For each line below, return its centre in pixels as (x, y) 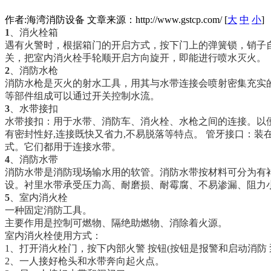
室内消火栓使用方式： (53, 235)
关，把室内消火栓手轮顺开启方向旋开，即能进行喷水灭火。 (137, 57)
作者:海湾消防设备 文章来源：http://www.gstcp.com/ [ (116, 19)
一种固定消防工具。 (50, 210)
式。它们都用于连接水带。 (64, 146)
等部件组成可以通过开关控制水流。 (83, 96)
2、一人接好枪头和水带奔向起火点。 (86, 261)
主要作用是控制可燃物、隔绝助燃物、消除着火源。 (116, 223)
